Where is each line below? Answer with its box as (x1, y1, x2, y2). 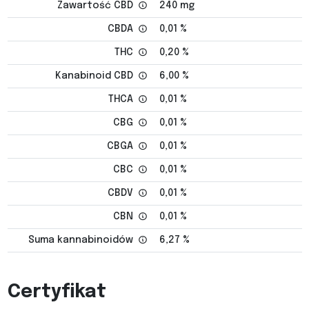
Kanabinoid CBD (54, 71, 136, 81)
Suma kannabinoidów (28, 235, 136, 246)
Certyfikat (7, 283, 106, 302)
